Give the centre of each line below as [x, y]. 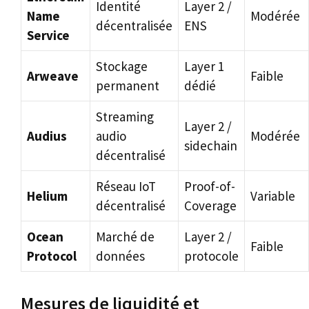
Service [48, 35]
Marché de [125, 237]
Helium [47, 196]
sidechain [211, 146]
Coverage [210, 206]
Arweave [53, 76]
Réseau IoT [126, 186]
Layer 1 [204, 66]
